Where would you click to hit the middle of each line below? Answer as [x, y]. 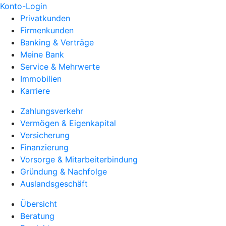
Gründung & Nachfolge [64, 172]
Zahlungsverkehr [52, 111]
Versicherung [45, 135]
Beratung [37, 216]
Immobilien [41, 79]
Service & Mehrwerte [60, 67]
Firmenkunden [47, 30]
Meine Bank [42, 54]
